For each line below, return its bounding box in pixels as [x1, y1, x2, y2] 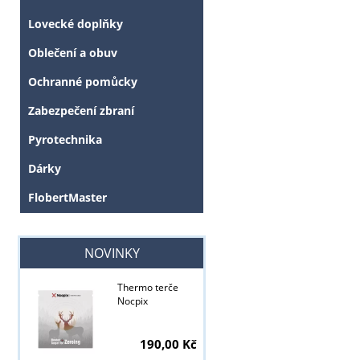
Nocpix [117, 294, 148, 309]
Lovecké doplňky [28, 16, 123, 32]
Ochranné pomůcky [28, 74, 137, 90]
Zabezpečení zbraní [28, 103, 134, 119]
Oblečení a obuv [28, 45, 117, 61]
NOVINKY [84, 244, 140, 263]
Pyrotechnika [28, 132, 102, 148]
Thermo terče [117, 280, 178, 295]
